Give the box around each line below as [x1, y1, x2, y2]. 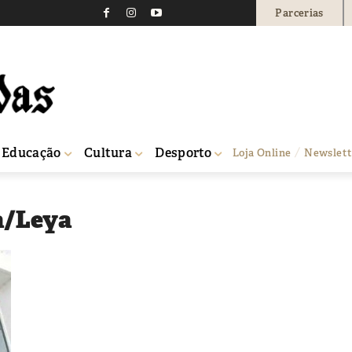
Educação [2, 144, 61, 161]
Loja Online [233, 145, 291, 159]
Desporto [155, 144, 212, 161]
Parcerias [275, 5, 324, 20]
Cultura [83, 144, 133, 161]
